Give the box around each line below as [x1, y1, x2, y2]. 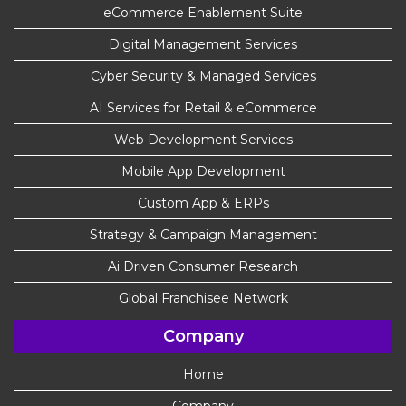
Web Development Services [113, 131, 293, 149]
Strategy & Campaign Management [89, 227, 317, 244]
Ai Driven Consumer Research [108, 258, 298, 275]
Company [162, 326, 244, 347]
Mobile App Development [121, 163, 285, 180]
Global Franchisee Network [118, 290, 288, 307]
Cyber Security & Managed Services [90, 68, 316, 85]
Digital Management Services [109, 36, 297, 53]
